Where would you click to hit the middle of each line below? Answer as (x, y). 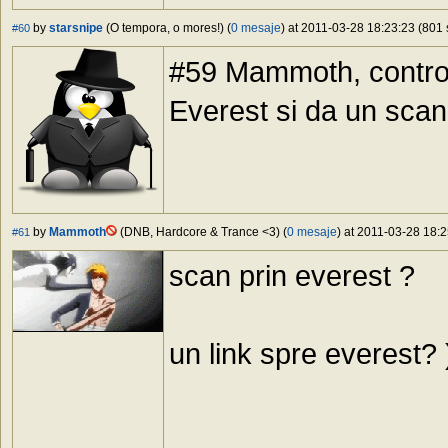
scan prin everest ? (292, 276)
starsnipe (76, 28)
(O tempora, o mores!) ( (167, 28)
